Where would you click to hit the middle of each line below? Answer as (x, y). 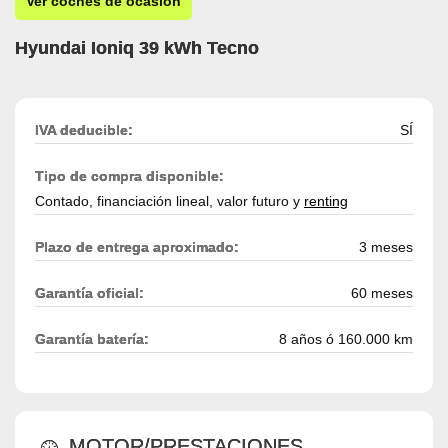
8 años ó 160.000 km (346, 339)
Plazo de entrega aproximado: (137, 247)
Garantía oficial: (89, 293)
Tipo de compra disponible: (129, 176)
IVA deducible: (84, 130)
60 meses (382, 293)
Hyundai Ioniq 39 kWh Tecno (137, 48)
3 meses (386, 247)
